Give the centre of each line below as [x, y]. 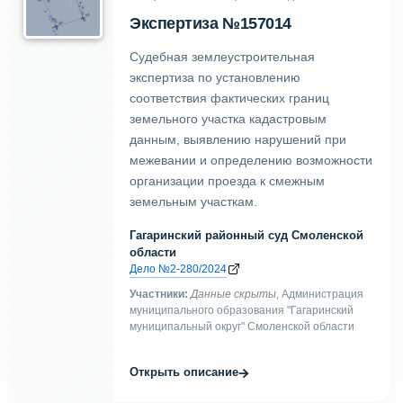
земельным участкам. [193, 201]
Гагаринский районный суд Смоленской [246, 235]
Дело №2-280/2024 [178, 268]
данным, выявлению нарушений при [238, 139]
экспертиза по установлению [215, 77]
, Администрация [320, 293]
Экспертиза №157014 [210, 23]
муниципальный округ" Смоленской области [242, 326]
